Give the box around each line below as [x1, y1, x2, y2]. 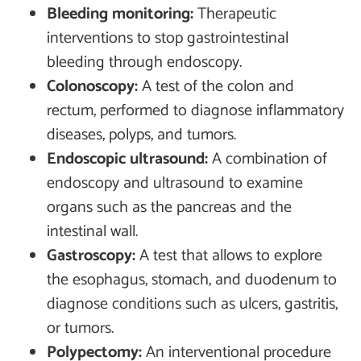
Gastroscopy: [47, 243, 135, 270]
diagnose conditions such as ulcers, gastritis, [47, 291, 338, 318]
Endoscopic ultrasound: [47, 146, 208, 173]
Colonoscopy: [47, 73, 138, 101]
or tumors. [47, 315, 114, 342]
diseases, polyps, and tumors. [47, 122, 236, 149]
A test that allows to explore [135, 243, 322, 270]
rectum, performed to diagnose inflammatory [47, 98, 344, 125]
